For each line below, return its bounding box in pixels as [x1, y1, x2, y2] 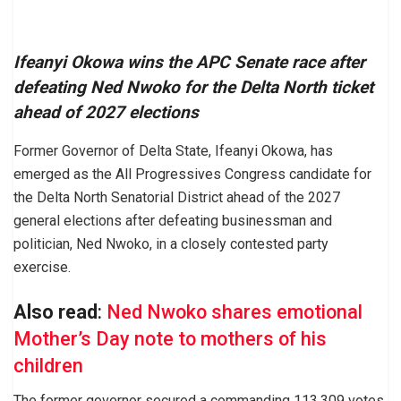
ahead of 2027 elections [13, 102, 199, 124]
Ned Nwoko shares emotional [107, 300, 363, 323]
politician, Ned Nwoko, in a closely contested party [13, 235, 328, 253]
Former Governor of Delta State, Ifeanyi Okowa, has [13, 142, 333, 160]
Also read [13, 300, 98, 323]
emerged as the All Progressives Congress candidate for [13, 166, 371, 183]
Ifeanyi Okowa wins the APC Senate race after [13, 52, 365, 73]
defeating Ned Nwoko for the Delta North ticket [13, 77, 373, 98]
